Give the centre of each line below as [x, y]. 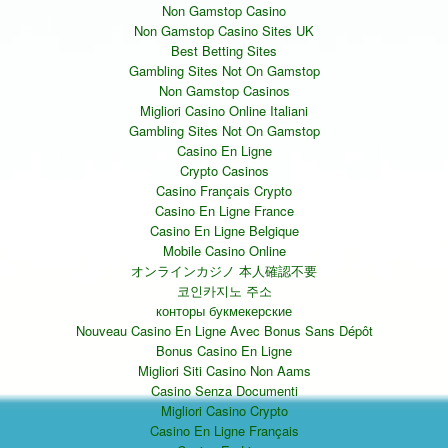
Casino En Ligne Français [224, 431]
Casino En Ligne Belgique [224, 231]
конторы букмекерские [224, 311]
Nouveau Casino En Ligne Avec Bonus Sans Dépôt [224, 331]
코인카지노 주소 [224, 291]
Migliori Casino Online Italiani [224, 111]
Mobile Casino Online [224, 251]
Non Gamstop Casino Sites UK [224, 31]
